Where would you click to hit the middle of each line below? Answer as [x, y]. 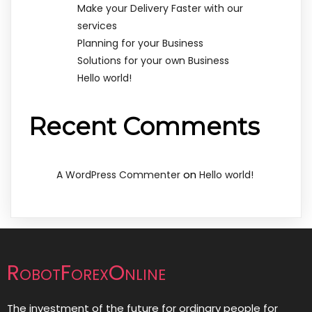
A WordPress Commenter [118, 175]
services [97, 26]
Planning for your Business [140, 44]
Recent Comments [144, 127]
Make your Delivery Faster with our [160, 9]
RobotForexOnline [86, 273]
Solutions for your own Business [153, 61]
